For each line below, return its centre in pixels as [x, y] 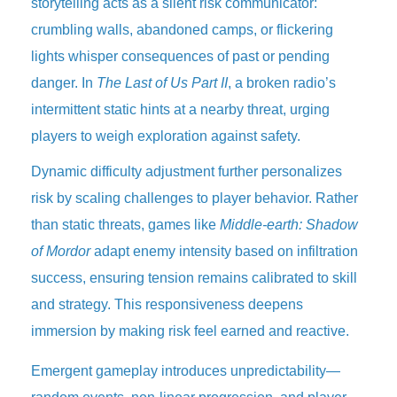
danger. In [64, 83]
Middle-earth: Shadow [289, 225]
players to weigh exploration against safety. [166, 136]
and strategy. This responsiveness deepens [167, 304]
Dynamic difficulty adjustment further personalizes [187, 171]
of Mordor [61, 251]
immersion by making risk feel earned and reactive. [190, 331]
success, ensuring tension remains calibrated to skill [194, 278]
